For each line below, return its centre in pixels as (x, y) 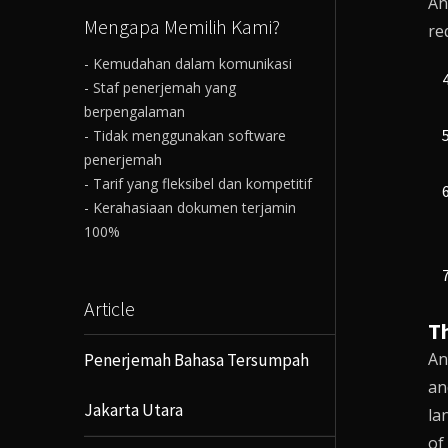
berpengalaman (134, 111)
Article (109, 308)
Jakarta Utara (133, 409)
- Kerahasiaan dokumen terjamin (189, 207)
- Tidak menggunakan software (184, 135)
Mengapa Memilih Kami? (181, 26)
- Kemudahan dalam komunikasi (187, 63)
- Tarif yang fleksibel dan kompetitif (197, 183)
